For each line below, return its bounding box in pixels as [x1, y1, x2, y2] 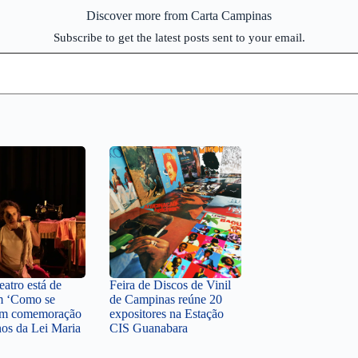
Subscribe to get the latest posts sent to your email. [53, 31, 305, 44]
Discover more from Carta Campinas [86, 9, 272, 22]
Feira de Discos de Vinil [109, 277, 231, 292]
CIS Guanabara [109, 320, 188, 335]
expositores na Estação [109, 306, 224, 320]
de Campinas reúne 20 [109, 292, 222, 306]
